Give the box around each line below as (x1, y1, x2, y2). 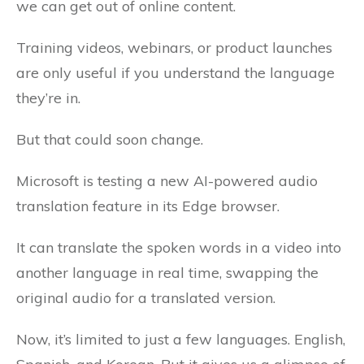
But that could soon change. (16, 129, 203, 149)
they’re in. (16, 88, 80, 107)
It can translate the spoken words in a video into (16, 237, 341, 257)
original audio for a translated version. (16, 288, 275, 307)
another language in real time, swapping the (16, 262, 318, 282)
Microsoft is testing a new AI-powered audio (16, 171, 318, 190)
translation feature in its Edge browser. (16, 196, 279, 215)
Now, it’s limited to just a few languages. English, (16, 329, 345, 349)
